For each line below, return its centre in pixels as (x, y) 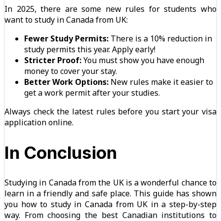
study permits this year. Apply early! (90, 49)
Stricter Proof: (53, 60)
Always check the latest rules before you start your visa (110, 111)
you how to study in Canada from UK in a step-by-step (110, 204)
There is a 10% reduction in (160, 38)
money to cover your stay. (71, 71)
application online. (39, 122)
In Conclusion (61, 152)
